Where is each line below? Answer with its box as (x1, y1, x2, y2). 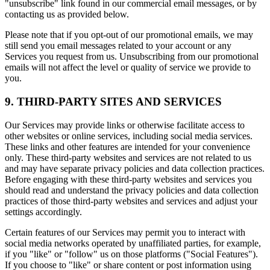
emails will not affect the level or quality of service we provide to (5, 62, 251, 73)
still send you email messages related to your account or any (5, 40, 231, 51)
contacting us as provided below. (5, 9, 129, 20)
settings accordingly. (5, 206, 82, 217)
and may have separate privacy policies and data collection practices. (5, 163, 265, 174)
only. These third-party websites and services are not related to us (5, 152, 251, 163)
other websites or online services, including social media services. (5, 130, 253, 141)
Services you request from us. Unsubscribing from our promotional (5, 51, 259, 62)
